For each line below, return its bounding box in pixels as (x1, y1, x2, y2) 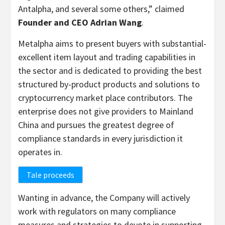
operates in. (18, 146, 62, 158)
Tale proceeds (27, 170, 74, 180)
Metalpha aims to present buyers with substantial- (18, 38, 206, 50)
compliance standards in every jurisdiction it (18, 133, 183, 145)
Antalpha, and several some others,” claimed (18, 3, 184, 15)
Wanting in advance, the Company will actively (18, 192, 190, 204)
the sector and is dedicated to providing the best (18, 65, 202, 77)
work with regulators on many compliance (18, 205, 176, 217)
